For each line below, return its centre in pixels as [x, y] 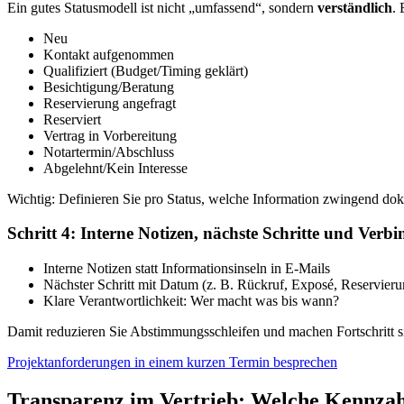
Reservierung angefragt [110, 103]
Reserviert [72, 119]
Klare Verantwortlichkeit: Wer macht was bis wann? [191, 301]
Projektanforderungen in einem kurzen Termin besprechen [172, 363]
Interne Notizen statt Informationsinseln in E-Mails [187, 269]
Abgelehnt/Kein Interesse [115, 168]
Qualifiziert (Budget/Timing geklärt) [146, 70]
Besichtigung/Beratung [109, 87]
